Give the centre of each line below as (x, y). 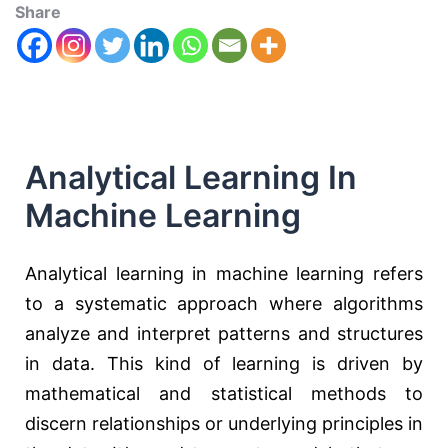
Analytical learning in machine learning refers (224, 274)
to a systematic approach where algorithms (224, 304)
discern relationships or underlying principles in (224, 424)
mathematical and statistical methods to (224, 394)
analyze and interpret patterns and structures (224, 334)
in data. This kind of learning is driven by (224, 364)
